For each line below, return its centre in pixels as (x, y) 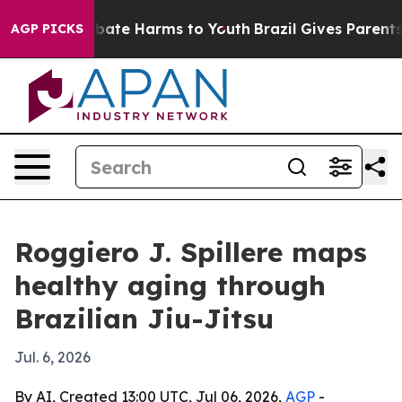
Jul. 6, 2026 (52, 357)
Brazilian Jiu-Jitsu (144, 319)
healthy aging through (170, 285)
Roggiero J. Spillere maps (191, 252)
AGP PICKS (47, 29)
